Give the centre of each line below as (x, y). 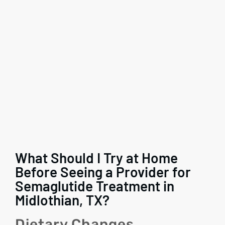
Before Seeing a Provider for (103, 172)
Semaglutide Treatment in (95, 186)
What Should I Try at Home (97, 157)
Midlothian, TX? (63, 200)
